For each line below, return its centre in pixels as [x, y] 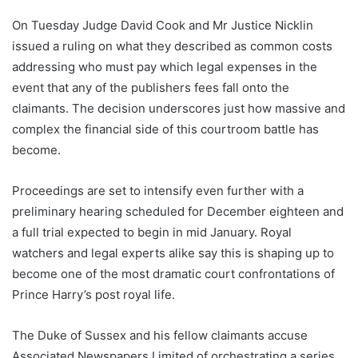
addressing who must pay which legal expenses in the [165, 66]
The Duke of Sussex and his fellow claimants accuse [160, 335]
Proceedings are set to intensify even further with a [158, 190]
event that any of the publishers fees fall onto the [151, 87]
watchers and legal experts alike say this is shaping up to [173, 253]
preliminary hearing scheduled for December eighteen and [178, 211]
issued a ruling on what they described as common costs [172, 46]
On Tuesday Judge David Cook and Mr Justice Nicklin [163, 25]
